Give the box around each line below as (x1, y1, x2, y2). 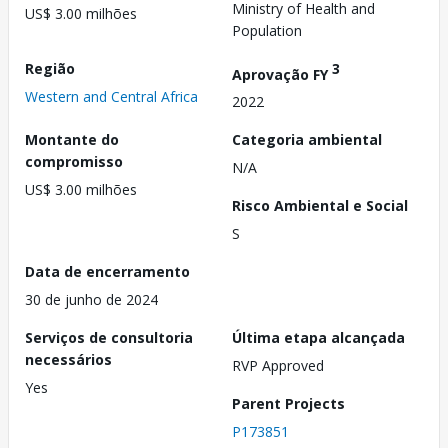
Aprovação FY (232, 64, 332, 84)
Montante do (25, 130, 119, 150)
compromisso (25, 152, 123, 172)
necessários (25, 350, 112, 370)
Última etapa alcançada (232, 328, 405, 348)
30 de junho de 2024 (25, 290, 158, 310)
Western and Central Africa (25, 86, 198, 106)
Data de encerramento (25, 262, 190, 282)
